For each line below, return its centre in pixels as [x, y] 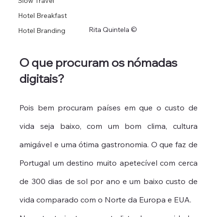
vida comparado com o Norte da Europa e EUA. [107, 200]
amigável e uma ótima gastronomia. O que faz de [108, 145]
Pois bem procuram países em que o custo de [108, 108]
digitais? [42, 79]
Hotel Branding [42, 30]
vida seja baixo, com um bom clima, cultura [108, 126]
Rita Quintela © [113, 30]
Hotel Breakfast [43, 15]
